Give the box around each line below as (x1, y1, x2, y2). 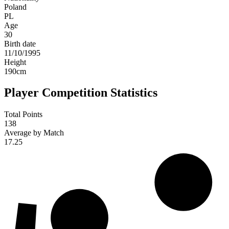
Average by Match (4, 128, 64, 138)
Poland (4, 2, 27, 11)
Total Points (4, 110, 42, 119)
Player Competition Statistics (4, 86, 157, 100)
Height (4, 57, 26, 66)
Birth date (4, 39, 36, 48)
